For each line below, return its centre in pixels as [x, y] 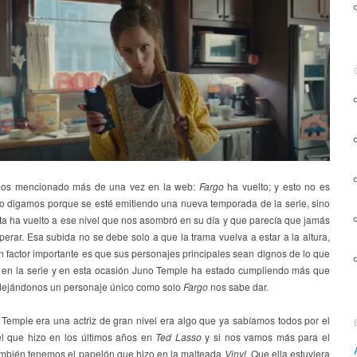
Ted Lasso [180, 337]
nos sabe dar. [239, 287]
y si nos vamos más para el [268, 337]
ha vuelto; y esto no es [279, 186]
